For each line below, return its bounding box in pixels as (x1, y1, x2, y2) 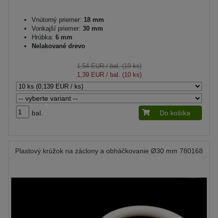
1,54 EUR (76, 62, 104, 70)
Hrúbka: (32, 33, 54, 41)
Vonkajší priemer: (32, 24, 81, 32)
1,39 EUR (76, 71, 104, 78)
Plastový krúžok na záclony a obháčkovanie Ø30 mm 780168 (15, 146, 203, 155)
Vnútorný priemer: (32, 16, 82, 23)
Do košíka (160, 109, 190, 117)
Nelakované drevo (32, 42, 85, 50)
